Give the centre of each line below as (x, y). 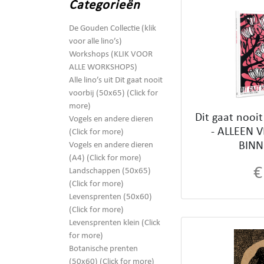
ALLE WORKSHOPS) (103, 68)
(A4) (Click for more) (105, 159)
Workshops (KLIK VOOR (111, 55)
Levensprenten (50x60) (110, 197)
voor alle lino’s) (95, 42)
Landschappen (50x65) (110, 171)
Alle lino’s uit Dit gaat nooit (116, 81)
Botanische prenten (103, 249)
